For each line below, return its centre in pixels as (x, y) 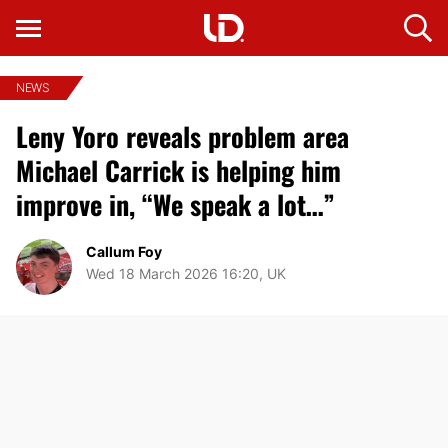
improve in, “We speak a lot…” (175, 204)
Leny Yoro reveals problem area (182, 136)
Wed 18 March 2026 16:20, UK (186, 273)
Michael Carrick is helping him (178, 170)
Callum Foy (124, 251)
